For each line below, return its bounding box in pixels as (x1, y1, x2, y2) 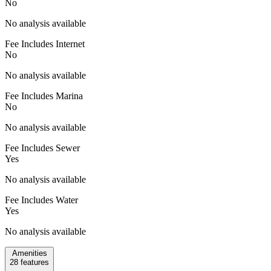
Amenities (11, 248, 47, 258)
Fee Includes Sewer (5, 142, 80, 153)
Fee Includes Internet (5, 38, 85, 49)
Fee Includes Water (5, 194, 78, 205)
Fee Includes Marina (5, 90, 83, 101)
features (18, 257, 49, 267)
